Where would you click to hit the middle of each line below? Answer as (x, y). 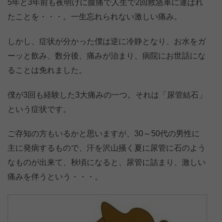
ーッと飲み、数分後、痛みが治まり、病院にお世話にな (107, 55)
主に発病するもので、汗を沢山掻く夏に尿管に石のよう (107, 148)
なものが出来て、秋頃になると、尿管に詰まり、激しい (107, 163)
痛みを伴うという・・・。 (55, 177)
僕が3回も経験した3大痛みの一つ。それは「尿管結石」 (107, 95)
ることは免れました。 (47, 70)
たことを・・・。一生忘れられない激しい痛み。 (95, 16)
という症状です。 (39, 109)
